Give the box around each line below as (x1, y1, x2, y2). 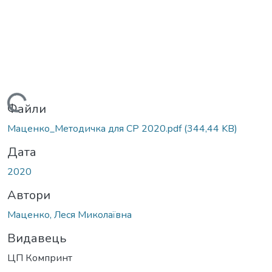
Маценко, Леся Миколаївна (7, 208, 132, 222)
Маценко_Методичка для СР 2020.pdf (7, 121, 184, 135)
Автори (7, 186, 50, 203)
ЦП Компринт (7, 251, 72, 265)
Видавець (7, 229, 66, 246)
